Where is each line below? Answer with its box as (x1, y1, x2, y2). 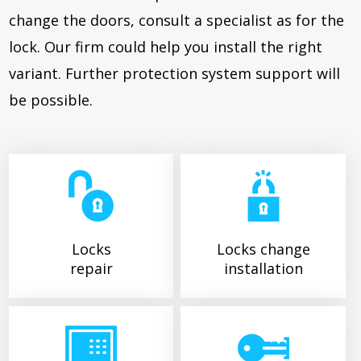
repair (69, 258, 113, 278)
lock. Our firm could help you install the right (9, 36, 323, 56)
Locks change (216, 239, 310, 259)
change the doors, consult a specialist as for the (9, 10, 345, 30)
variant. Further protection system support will (9, 63, 341, 83)
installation (223, 258, 303, 278)
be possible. (9, 89, 93, 110)
